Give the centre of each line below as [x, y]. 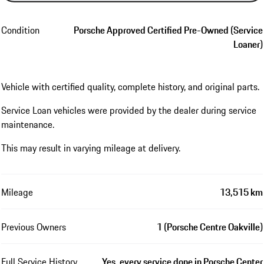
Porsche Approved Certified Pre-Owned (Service [168, 30]
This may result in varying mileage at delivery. [91, 148]
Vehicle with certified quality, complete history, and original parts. [130, 87]
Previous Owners [34, 227]
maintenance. [28, 125]
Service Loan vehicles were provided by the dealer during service [129, 110]
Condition [20, 30]
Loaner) [248, 44]
